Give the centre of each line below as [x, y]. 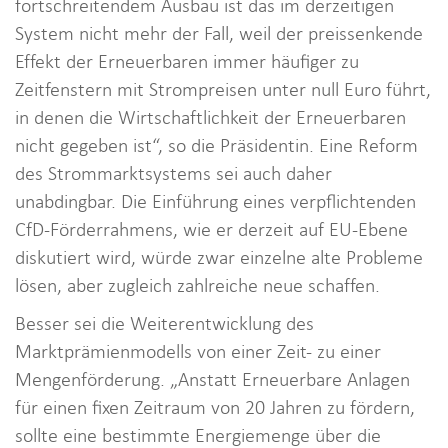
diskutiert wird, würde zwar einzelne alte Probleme [219, 257]
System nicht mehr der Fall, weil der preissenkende [219, 33]
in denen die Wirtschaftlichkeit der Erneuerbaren [210, 117]
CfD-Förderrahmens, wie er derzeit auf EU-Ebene [211, 229]
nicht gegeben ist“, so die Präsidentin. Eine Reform [216, 145]
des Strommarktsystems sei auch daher [173, 173]
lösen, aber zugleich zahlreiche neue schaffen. [200, 285]
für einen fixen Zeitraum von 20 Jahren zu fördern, [215, 407]
